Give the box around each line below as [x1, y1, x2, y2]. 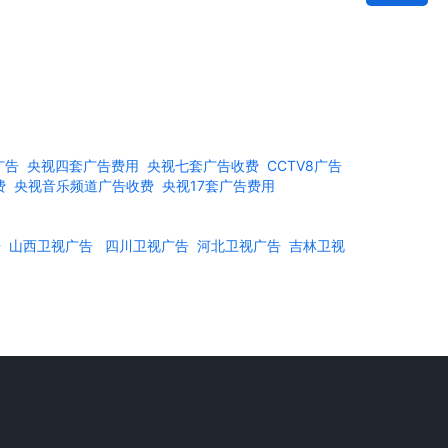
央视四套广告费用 [27, 156, 139, 174]
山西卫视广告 [9, 236, 93, 254]
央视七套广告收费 [147, 156, 259, 174]
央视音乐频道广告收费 [14, 176, 154, 194]
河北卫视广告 [197, 236, 281, 254]
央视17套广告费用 [162, 176, 275, 194]
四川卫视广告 [105, 236, 189, 254]
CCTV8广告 [267, 156, 342, 174]
